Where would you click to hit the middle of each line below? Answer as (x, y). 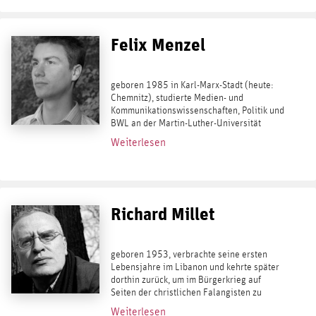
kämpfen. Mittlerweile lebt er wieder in (188, 305)
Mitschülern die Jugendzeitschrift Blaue (189, 149)
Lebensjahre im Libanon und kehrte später (195, 267)
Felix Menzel (158, 45)
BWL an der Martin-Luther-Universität (186, 124)
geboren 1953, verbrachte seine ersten (189, 254)
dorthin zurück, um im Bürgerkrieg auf (186, 280)
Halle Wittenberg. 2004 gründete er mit (190, 136)
